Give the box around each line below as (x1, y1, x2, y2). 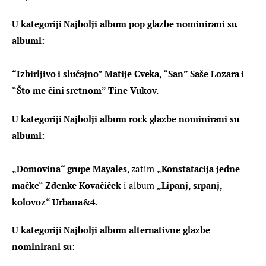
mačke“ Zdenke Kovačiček (12, 179, 121, 191)
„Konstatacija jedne (156, 162, 242, 175)
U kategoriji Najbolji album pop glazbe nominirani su (12, 18, 239, 30)
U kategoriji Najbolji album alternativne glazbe (12, 224, 213, 236)
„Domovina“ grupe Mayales (12, 162, 127, 175)
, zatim (126, 162, 157, 175)
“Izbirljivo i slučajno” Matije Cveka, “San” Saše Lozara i (12, 68, 247, 80)
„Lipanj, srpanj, (156, 179, 224, 191)
